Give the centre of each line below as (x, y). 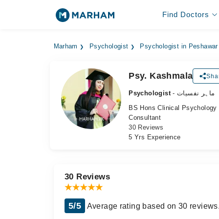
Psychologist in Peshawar (179, 46)
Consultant (145, 118)
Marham (66, 46)
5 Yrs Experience (155, 137)
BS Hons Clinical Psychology (173, 108)
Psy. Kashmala (161, 76)
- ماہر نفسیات (196, 93)
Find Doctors (186, 14)
